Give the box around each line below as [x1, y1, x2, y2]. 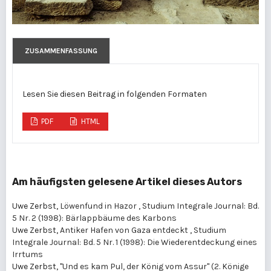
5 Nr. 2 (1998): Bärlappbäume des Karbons [12, 212, 177, 223]
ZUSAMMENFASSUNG [25, 46, 97, 55]
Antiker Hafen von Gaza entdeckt [60, 224, 190, 235]
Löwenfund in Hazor [60, 200, 139, 211]
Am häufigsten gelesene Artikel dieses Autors [12, 175, 242, 188]
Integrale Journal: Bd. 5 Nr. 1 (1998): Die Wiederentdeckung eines [12, 237, 257, 247]
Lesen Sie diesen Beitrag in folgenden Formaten [22, 88, 207, 99]
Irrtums [12, 249, 43, 260]
